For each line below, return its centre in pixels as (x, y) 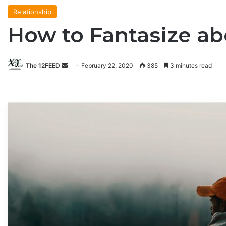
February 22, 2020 (107, 65)
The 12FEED (43, 65)
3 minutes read (190, 65)
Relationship (32, 12)
